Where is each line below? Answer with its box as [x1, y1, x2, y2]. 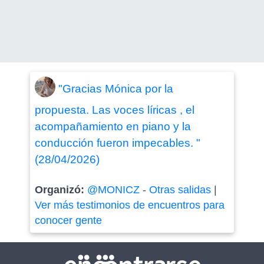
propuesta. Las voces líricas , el [34, 104, 194, 116]
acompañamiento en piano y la [34, 120, 191, 133]
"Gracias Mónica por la [58, 82, 173, 95]
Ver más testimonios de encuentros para [34, 199, 225, 211]
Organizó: [34, 184, 87, 196]
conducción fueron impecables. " [34, 137, 200, 149]
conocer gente [34, 214, 102, 226]
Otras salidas [148, 184, 211, 196]
